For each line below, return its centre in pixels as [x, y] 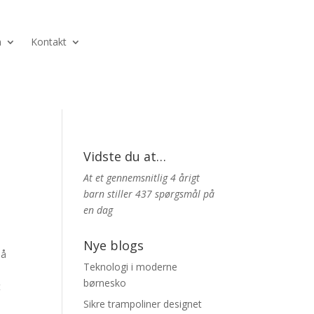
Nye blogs [114, 246]
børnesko [105, 283]
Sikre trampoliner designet [143, 304]
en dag [98, 210]
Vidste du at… [125, 157]
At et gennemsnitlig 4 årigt [142, 178]
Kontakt [49, 42]
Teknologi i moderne [131, 267]
